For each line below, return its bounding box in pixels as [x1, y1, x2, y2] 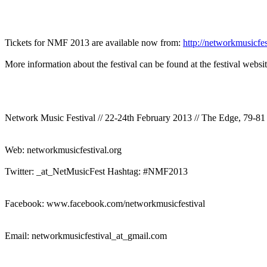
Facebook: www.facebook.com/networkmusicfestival [5, 198, 205, 209]
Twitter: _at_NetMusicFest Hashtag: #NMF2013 [5, 166, 188, 176]
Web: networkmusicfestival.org [5, 144, 122, 155]
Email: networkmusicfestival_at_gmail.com [5, 230, 167, 241]
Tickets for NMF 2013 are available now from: [5, 37, 183, 48]
